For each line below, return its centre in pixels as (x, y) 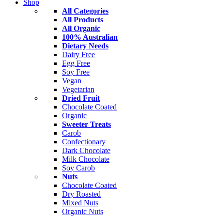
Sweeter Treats (86, 124)
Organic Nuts (83, 211)
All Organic (81, 28)
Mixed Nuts (80, 203)
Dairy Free (78, 54)
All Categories (85, 11)
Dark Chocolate (86, 150)
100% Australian (90, 37)
